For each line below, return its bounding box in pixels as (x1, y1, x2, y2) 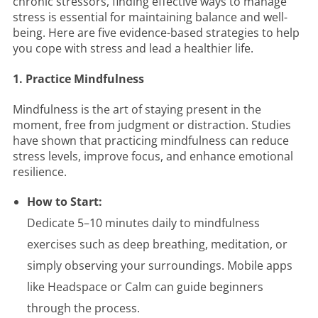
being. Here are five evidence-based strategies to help (13, 24, 300, 40)
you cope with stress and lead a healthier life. (13, 40, 253, 56)
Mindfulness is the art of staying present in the (13, 102, 261, 118)
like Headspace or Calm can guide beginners (27, 279, 263, 295)
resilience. (13, 164, 67, 180)
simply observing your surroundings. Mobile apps (27, 258, 292, 274)
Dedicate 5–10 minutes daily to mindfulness (27, 215, 260, 231)
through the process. (27, 300, 140, 317)
